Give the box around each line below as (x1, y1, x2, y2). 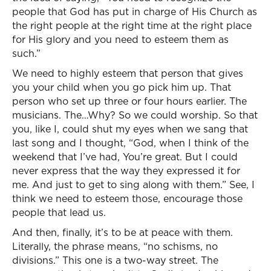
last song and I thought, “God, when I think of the (12, 136, 249, 149)
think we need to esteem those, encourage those (12, 192, 243, 205)
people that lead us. (12, 206, 106, 219)
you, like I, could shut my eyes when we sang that (12, 122, 248, 135)
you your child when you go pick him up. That (12, 80, 231, 94)
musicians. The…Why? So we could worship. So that (12, 108, 258, 122)
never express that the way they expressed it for (12, 164, 240, 177)
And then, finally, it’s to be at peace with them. (12, 226, 233, 239)
